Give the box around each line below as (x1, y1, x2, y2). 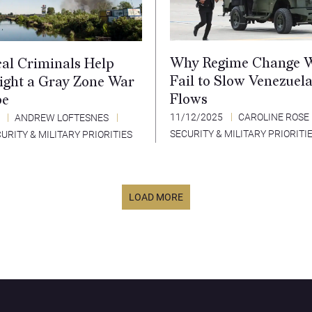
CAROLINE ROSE (238, 111, 309, 123)
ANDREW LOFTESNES (15, 111, 109, 123)
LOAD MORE (129, 191, 183, 203)
